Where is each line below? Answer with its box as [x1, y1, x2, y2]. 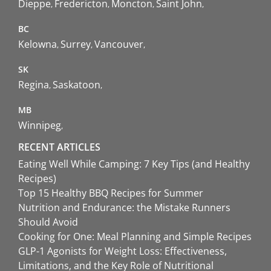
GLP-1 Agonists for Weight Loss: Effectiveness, [18, 244, 227, 258]
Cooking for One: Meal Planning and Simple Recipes [18, 229, 252, 243]
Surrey [60, 37, 91, 51]
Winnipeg [18, 118, 61, 132]
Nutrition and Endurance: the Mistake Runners [18, 200, 230, 214]
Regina [18, 77, 49, 91]
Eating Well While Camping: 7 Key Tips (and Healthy [18, 157, 250, 171]
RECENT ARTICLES [18, 140, 100, 154]
